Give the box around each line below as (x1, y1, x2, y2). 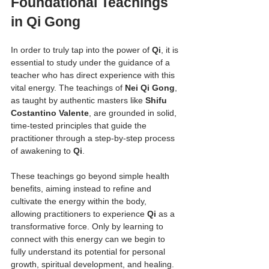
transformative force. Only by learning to (11, 221, 166, 231)
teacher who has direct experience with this (11, 70, 177, 80)
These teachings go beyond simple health (11, 171, 172, 181)
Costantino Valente (11, 107, 89, 118)
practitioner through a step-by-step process (11, 133, 177, 143)
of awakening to (11, 145, 73, 156)
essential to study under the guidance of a (11, 57, 172, 67)
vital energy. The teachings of (11, 82, 125, 92)
